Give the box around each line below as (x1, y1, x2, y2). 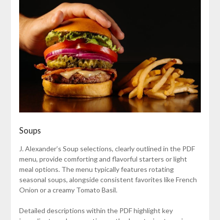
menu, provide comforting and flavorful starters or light (19, 154, 187, 163)
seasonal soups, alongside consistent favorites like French (19, 175, 197, 184)
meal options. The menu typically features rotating (19, 165, 174, 173)
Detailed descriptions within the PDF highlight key (19, 206, 173, 215)
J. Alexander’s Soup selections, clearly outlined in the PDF (19, 144, 195, 153)
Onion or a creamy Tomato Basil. (19, 185, 117, 194)
